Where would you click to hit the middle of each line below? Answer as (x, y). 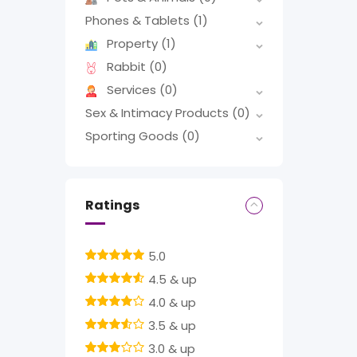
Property (134, 44)
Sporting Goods (133, 136)
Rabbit (128, 67)
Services (133, 90)
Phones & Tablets (139, 21)
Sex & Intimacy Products (159, 113)
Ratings (112, 206)
